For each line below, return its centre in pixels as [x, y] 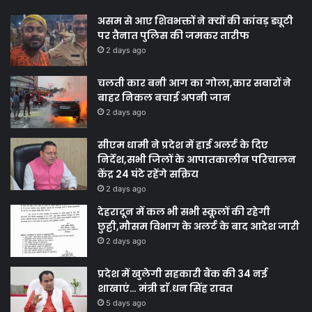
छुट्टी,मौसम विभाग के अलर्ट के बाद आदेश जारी [198, 227]
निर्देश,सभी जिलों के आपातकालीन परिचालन [197, 160]
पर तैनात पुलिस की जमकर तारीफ [173, 36]
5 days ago [126, 303]
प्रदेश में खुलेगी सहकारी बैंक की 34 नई [182, 274]
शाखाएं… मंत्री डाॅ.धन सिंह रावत [165, 289]
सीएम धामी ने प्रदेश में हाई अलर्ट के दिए [183, 145]
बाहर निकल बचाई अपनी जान [164, 98]
